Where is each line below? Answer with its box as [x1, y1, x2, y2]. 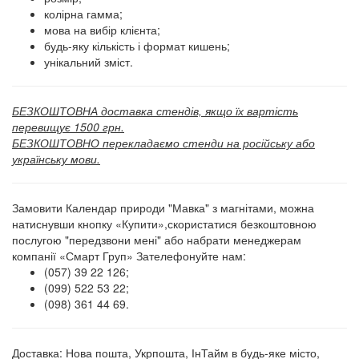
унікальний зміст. [44, 53, 133, 70]
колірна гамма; [44, 5, 123, 22]
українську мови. [12, 150, 100, 167]
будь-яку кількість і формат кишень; [44, 37, 230, 54]
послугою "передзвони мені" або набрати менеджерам [12, 231, 301, 248]
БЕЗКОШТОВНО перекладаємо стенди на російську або [12, 134, 315, 151]
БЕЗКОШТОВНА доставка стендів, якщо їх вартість [12, 102, 298, 119]
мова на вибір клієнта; [44, 21, 160, 38]
